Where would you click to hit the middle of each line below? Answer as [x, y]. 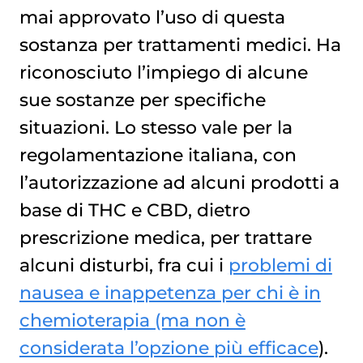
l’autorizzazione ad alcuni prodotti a [179, 182]
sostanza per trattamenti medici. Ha [180, 44]
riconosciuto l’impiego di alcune [163, 72]
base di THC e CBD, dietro [135, 209]
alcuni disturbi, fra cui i [124, 265]
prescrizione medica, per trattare [165, 237]
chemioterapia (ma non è [132, 320]
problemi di [280, 265]
